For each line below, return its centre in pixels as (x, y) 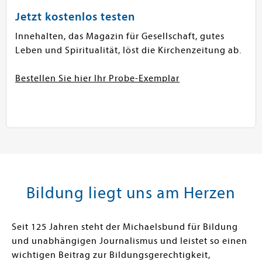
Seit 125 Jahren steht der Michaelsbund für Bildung (125, 227)
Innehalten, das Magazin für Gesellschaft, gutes (120, 36)
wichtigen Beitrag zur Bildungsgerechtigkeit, (111, 255)
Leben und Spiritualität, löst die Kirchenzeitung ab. (128, 50)
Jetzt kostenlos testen (75, 16)
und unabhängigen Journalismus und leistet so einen (130, 241)
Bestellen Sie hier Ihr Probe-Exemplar (97, 78)
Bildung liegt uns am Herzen (131, 192)
